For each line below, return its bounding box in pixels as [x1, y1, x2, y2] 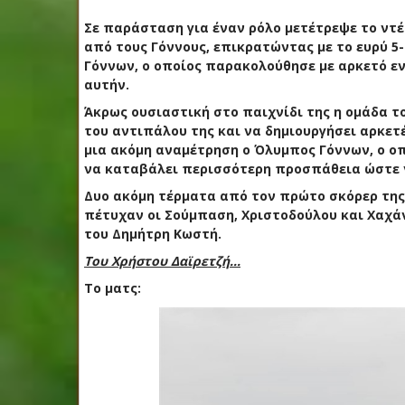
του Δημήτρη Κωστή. [84, 224, 225, 242]
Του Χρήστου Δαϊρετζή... [84, 251, 240, 269]
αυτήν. [84, 75, 133, 93]
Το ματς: [84, 278, 141, 297]
